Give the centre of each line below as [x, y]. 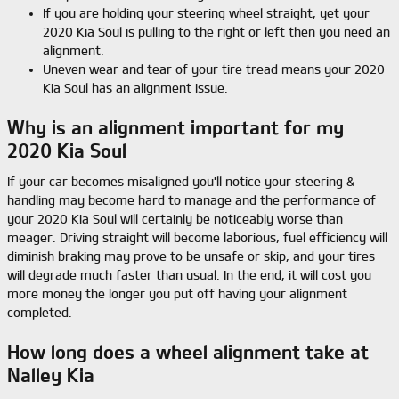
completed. [40, 312]
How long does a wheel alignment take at [188, 352]
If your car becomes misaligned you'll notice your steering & [181, 181]
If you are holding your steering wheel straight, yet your [206, 13]
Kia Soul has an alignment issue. [135, 88]
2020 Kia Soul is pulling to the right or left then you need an [216, 32]
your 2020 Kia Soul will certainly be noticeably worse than [175, 219]
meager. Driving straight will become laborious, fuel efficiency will [197, 237]
